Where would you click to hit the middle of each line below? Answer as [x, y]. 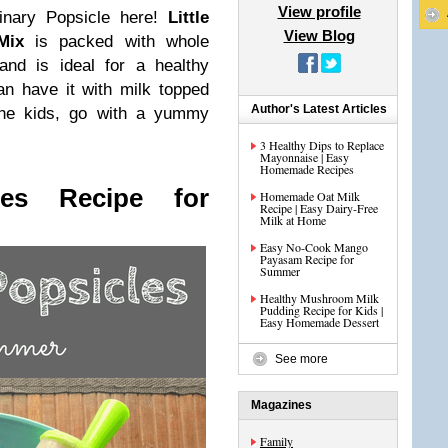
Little [188, 17]
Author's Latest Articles [319, 109]
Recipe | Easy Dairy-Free [319, 208]
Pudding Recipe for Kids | [321, 310]
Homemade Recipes [307, 169]
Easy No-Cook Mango [314, 247]
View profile [319, 11]
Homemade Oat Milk [310, 196]
